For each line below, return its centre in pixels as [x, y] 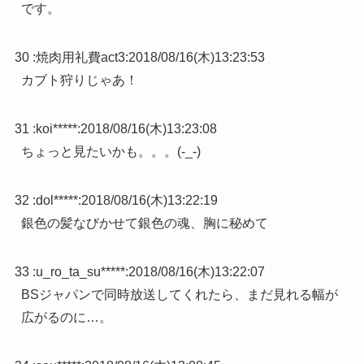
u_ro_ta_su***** [80, 272]
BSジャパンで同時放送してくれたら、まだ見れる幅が [179, 295]
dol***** [56, 201]
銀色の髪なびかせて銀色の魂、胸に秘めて [144, 223]
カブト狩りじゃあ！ [79, 80]
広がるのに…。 [66, 318]
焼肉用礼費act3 [80, 58]
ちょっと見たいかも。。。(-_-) [110, 152]
